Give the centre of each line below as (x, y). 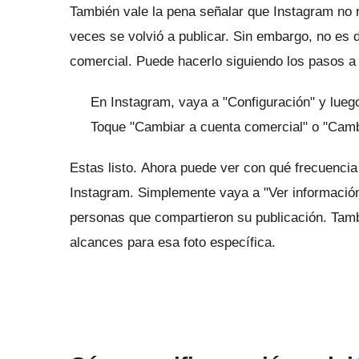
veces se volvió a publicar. (151, 37)
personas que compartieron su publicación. (200, 218)
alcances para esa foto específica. (173, 243)
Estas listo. (105, 168)
